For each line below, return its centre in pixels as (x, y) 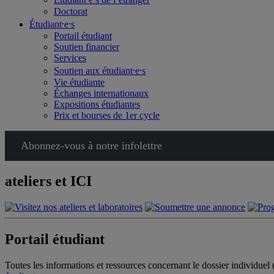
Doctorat (71, 11)
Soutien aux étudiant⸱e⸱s (100, 71)
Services (70, 58)
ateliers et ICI (48, 181)
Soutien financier (87, 47)
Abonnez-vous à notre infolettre (91, 146)
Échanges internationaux (101, 93)
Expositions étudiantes (97, 104)
